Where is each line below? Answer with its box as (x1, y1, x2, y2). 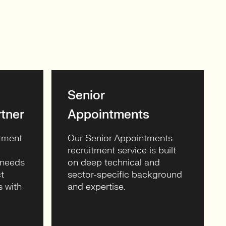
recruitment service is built (68, 145, 176, 156)
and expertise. (68, 181, 126, 193)
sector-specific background (68, 169, 182, 181)
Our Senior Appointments (68, 133, 173, 144)
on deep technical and (68, 157, 160, 168)
